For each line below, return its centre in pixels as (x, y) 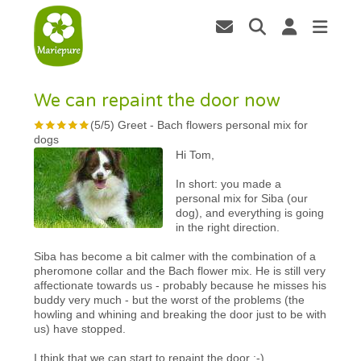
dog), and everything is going (250, 212)
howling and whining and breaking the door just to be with (180, 314)
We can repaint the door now (157, 100)
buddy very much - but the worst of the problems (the (170, 299)
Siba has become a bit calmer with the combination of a (175, 256)
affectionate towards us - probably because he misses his (180, 285)
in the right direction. (228, 227)
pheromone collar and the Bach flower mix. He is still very (180, 270)
